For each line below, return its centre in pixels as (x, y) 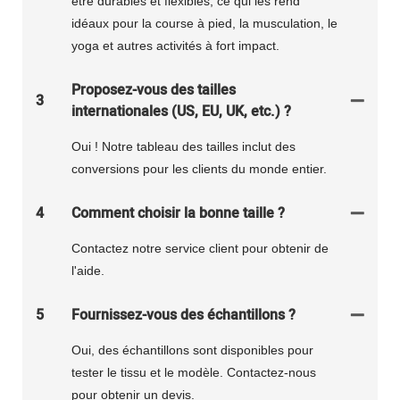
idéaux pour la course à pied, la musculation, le (204, 23)
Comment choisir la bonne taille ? (178, 213)
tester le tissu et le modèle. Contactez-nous (194, 372)
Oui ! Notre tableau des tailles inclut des (183, 146)
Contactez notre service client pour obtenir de (200, 248)
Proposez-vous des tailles (154, 90)
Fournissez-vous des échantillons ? (183, 315)
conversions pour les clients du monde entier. (199, 168)
